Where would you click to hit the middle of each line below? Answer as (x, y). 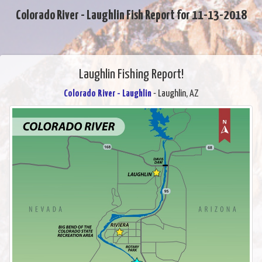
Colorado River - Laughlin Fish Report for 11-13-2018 (131, 15)
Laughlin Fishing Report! (131, 74)
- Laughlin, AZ (175, 94)
